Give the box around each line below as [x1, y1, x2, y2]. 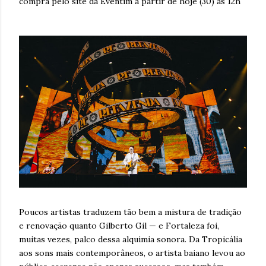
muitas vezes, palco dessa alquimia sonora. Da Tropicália [19, 233, 242, 245]
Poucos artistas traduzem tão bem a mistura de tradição [19, 206, 242, 217]
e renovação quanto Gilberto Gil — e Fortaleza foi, [19, 220, 219, 231]
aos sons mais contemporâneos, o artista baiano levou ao [19, 247, 245, 258]
